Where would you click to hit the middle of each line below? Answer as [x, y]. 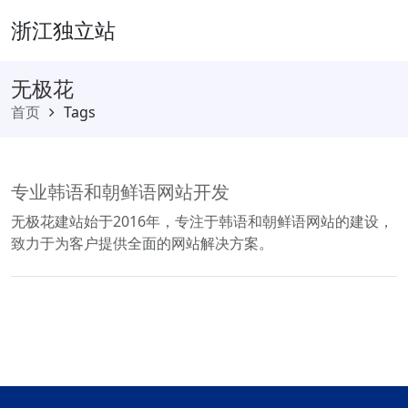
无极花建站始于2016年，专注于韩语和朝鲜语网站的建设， [202, 221]
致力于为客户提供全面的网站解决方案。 [142, 243]
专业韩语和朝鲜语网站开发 [120, 192]
